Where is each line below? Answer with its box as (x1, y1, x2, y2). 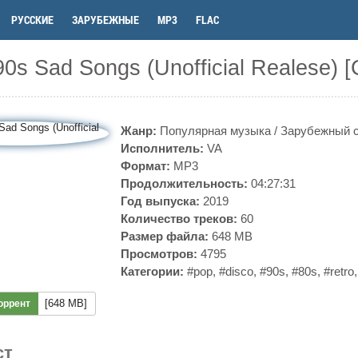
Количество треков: (121, 212, 237, 225)
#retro (324, 265, 354, 278)
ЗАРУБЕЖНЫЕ (72, 12, 139, 27)
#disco (219, 265, 253, 278)
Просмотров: (121, 247, 197, 261)
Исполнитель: (121, 141, 204, 155)
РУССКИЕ (11, 12, 54, 27)
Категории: (121, 265, 184, 278)
